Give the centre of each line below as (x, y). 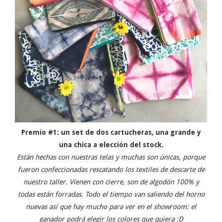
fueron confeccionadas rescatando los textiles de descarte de (111, 170)
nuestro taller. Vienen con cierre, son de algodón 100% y (111, 182)
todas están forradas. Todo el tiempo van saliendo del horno (111, 194)
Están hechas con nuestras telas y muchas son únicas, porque (111, 157)
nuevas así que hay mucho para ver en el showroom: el (111, 207)
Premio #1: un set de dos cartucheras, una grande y (111, 133)
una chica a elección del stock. (111, 145)
